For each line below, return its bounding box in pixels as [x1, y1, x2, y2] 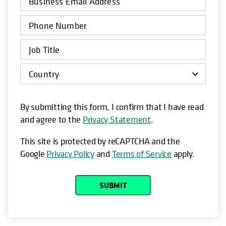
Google [20, 148, 47, 160]
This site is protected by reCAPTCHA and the [20, 135, 180, 147]
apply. [171, 148, 195, 160]
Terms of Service [111, 148, 172, 160]
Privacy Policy [46, 148, 94, 160]
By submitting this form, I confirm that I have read [20, 101, 204, 113]
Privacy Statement [82, 114, 151, 126]
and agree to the [20, 114, 81, 126]
